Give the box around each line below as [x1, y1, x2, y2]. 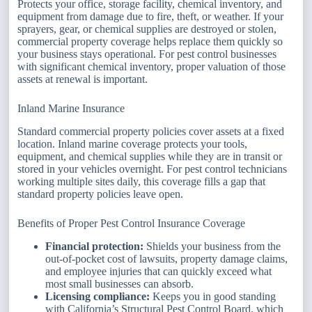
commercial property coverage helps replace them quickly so [17, 36, 283, 48]
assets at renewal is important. [17, 73, 148, 86]
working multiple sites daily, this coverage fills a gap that [17, 175, 266, 187]
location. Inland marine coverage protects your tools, [17, 137, 248, 150]
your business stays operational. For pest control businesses [17, 48, 277, 61]
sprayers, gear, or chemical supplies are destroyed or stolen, [17, 23, 277, 36]
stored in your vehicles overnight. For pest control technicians [17, 162, 288, 175]
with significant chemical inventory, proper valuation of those [17, 61, 286, 73]
